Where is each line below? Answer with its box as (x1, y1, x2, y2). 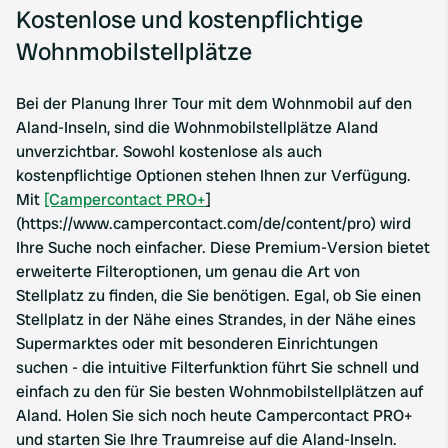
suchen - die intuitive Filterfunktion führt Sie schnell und (16, 357, 419, 378)
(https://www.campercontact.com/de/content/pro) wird (16, 213, 411, 234)
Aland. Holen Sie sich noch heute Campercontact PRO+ (16, 405, 413, 426)
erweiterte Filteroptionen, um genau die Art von (16, 261, 360, 282)
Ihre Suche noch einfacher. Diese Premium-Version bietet (16, 237, 430, 258)
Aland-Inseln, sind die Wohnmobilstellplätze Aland (16, 117, 378, 138)
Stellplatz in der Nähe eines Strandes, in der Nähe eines (16, 309, 416, 330)
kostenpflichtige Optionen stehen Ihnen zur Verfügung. (16, 165, 411, 186)
